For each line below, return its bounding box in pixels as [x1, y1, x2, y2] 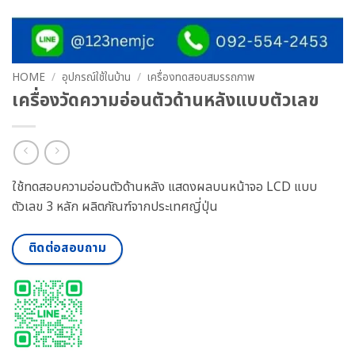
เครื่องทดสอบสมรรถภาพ [147, 70, 255, 86]
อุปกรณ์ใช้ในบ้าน [62, 70, 132, 86]
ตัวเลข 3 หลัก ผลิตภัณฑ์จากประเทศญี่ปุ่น [12, 197, 218, 217]
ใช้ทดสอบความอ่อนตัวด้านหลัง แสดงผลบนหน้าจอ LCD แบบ [12, 177, 317, 197]
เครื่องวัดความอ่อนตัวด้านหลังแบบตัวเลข [12, 86, 319, 114]
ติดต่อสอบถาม [28, 239, 107, 258]
